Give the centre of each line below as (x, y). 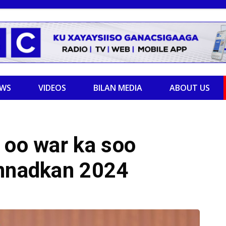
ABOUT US (190, 88)
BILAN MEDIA (118, 88)
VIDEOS (52, 88)
